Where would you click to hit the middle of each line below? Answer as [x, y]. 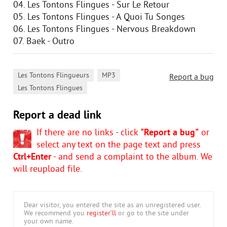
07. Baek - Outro [44, 42]
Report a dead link [57, 116]
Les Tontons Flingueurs [53, 76]
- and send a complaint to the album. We [132, 157]
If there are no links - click [88, 133]
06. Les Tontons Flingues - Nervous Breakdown [104, 30]
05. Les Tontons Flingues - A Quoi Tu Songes [99, 17]
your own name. [49, 222]
